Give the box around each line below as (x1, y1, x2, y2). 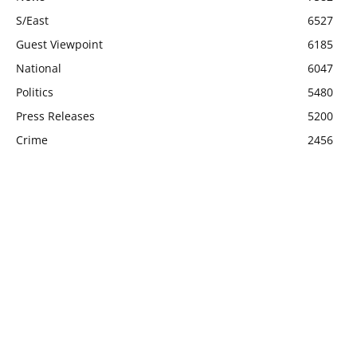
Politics (16, 84, 53, 100)
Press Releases (16, 108, 95, 124)
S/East (16, 12, 49, 28)
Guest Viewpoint (16, 36, 103, 52)
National (16, 60, 61, 76)
